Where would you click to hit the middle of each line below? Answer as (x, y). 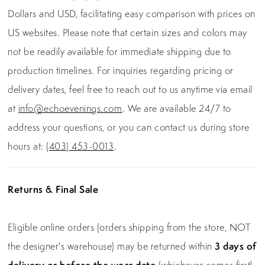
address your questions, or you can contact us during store (129, 127)
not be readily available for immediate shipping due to (119, 52)
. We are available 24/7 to (177, 109)
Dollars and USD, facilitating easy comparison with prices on (132, 14)
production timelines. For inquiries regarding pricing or (121, 71)
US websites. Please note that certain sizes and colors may (127, 33)
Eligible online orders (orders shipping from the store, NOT (129, 227)
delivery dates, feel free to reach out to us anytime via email (130, 90)
